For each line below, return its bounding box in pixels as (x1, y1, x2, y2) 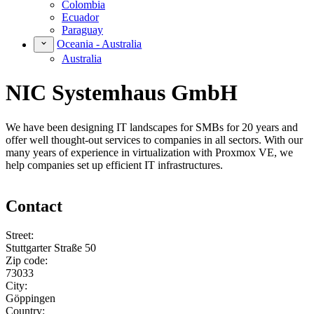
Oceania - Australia (57, 38, 142, 50)
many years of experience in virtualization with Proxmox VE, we (6, 146, 293, 158)
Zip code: (6, 254, 48, 267)
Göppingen (6, 292, 55, 305)
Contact (6, 196, 62, 215)
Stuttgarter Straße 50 (6, 242, 96, 254)
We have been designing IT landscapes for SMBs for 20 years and (6, 121, 298, 133)
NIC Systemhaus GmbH (6, 80, 238, 106)
